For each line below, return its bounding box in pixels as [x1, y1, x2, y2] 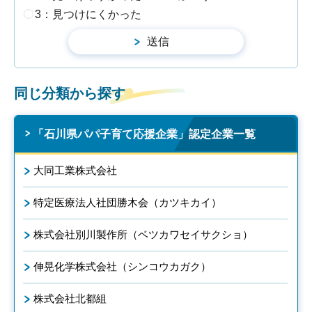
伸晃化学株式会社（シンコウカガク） [33, 260, 211, 272]
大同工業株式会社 [33, 164, 117, 176]
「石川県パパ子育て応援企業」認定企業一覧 [33, 127, 256, 140]
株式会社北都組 [33, 292, 107, 304]
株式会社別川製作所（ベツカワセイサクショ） [33, 228, 253, 240]
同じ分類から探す [14, 85, 125, 101]
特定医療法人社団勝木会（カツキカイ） [33, 196, 221, 208]
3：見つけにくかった [35, 8, 141, 20]
